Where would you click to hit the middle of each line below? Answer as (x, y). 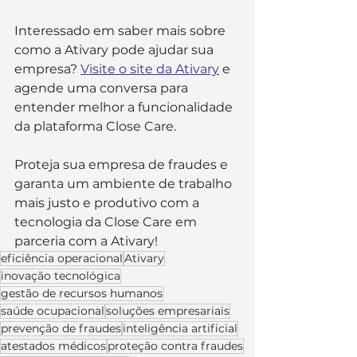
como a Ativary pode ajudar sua (116, 49)
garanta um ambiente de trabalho (125, 183)
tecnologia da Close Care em (107, 222)
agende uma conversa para (103, 88)
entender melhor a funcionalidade (125, 107)
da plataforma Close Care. (95, 126)
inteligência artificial (180, 328)
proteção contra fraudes (175, 345)
